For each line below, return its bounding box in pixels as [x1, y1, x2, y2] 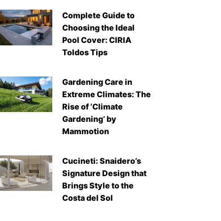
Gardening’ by [62, 114, 117, 124]
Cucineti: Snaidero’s [62, 156, 142, 166]
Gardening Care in [62, 77, 133, 87]
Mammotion [62, 126, 110, 137]
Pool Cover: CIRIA [62, 35, 132, 45]
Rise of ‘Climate [62, 102, 123, 112]
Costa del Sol [62, 193, 113, 203]
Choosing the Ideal [62, 23, 135, 33]
